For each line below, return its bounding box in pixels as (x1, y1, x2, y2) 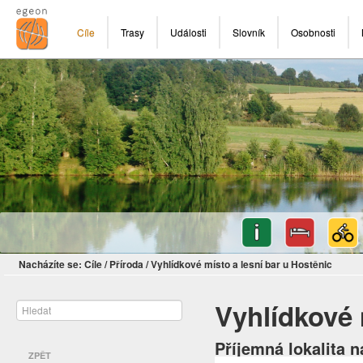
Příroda (109, 257, 143, 272)
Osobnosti (291, 25, 335, 39)
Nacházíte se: (19, 257, 82, 272)
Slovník (233, 25, 265, 39)
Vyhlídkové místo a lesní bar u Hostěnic (151, 257, 332, 272)
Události (170, 25, 207, 39)
